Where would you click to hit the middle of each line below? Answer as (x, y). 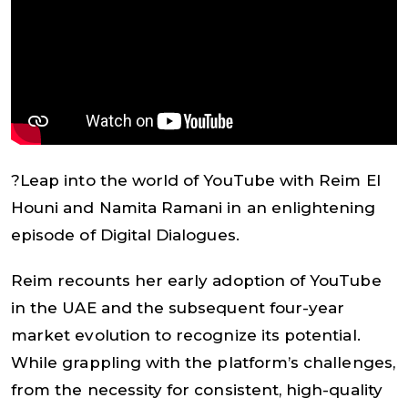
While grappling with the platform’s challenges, (203, 362)
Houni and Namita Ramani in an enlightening (194, 207)
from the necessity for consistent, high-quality (197, 389)
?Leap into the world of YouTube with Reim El (196, 180)
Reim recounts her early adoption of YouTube (196, 280)
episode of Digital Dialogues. (125, 235)
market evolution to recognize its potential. (186, 335)
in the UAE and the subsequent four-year (178, 307)
